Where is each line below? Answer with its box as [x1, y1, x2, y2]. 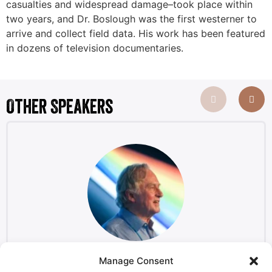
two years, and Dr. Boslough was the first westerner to [6, 13, 257, 25]
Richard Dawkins [87, 256, 185, 271]
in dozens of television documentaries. [6, 42, 183, 54]
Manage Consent [98, 254, 174, 267]
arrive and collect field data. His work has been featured [6, 27, 265, 39]
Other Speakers [6, 94, 113, 118]
